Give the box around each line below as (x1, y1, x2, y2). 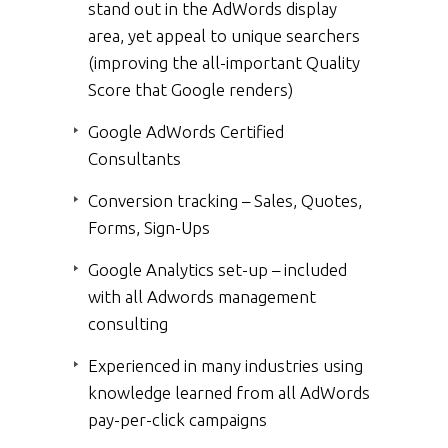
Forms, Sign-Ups (88, 218, 210, 238)
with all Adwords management (88, 287, 316, 307)
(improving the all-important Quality (88, 53, 360, 73)
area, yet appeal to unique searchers (88, 26, 360, 46)
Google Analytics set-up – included (88, 260, 347, 280)
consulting (88, 314, 168, 334)
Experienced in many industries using (88, 356, 363, 376)
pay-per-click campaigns (88, 410, 267, 430)
